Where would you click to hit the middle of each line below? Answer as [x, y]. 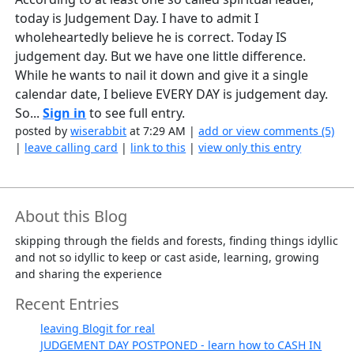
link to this [158, 148]
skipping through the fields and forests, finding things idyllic [177, 241]
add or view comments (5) [267, 131]
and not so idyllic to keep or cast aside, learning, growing [168, 258]
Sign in [65, 113]
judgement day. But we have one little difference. [161, 56]
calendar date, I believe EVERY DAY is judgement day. [172, 94]
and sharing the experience [89, 274]
